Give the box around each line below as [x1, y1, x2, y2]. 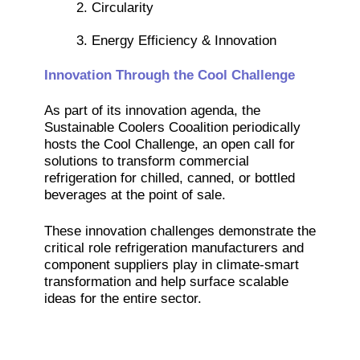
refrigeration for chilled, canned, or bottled [43, 170, 295, 186]
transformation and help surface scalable [43, 274, 288, 290]
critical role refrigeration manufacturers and [43, 240, 304, 256]
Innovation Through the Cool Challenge [43, 67, 295, 83]
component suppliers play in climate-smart [43, 257, 299, 273]
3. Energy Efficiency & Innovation [76, 32, 276, 48]
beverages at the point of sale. [43, 187, 226, 203]
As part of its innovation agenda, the [43, 103, 260, 119]
